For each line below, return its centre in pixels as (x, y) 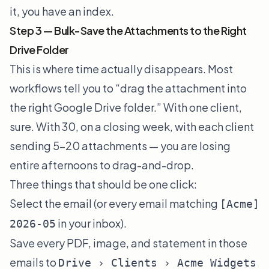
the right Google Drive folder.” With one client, (126, 107)
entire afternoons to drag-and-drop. (102, 165)
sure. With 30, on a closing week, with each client (132, 127)
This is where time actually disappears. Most (121, 69)
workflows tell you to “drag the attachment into (128, 88)
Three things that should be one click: (103, 184)
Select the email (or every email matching (115, 204)
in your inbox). (91, 223)
